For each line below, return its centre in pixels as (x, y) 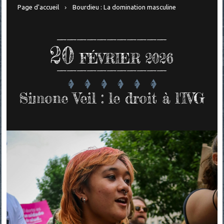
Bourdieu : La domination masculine (124, 7)
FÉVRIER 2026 (127, 59)
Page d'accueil (38, 7)
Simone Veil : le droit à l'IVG (112, 98)
